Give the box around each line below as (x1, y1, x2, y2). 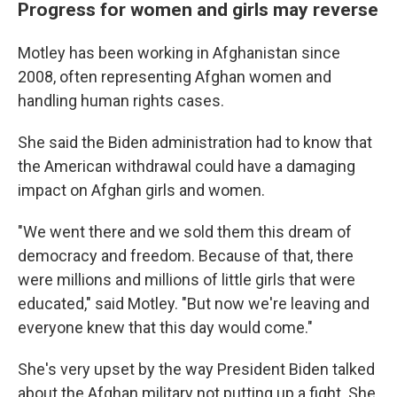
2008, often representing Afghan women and (18, 66, 331, 86)
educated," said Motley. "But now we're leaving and (18, 293, 370, 313)
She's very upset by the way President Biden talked (18, 359, 375, 378)
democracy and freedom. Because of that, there (18, 245, 354, 265)
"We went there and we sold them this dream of (18, 222, 352, 241)
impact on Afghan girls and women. (18, 180, 265, 199)
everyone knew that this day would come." (18, 317, 313, 337)
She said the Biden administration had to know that (18, 132, 372, 152)
